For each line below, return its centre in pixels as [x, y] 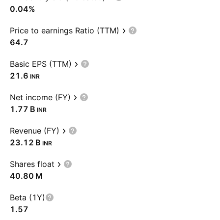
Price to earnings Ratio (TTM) [65, 30]
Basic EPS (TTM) [41, 64]
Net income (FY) [40, 97]
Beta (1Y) [27, 197]
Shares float [32, 164]
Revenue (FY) [35, 131]
